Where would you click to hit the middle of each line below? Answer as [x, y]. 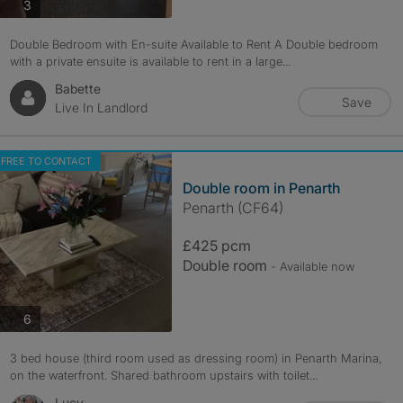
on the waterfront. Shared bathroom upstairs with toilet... [163, 375]
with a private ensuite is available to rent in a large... [150, 61]
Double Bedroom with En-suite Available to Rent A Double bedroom [193, 44]
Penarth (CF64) [233, 208]
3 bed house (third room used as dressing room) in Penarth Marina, [195, 358]
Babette [77, 89]
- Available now [312, 266]
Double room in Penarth [261, 188]
